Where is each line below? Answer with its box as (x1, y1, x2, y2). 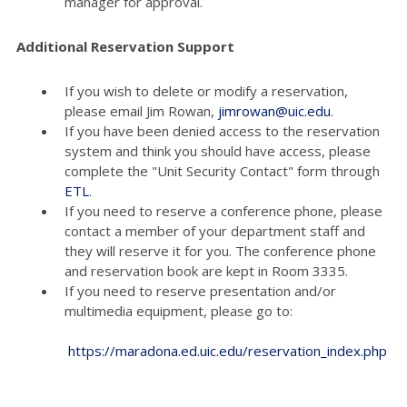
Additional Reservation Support (16, 36, 234, 55)
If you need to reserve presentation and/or (64, 281, 336, 300)
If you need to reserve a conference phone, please (64, 201, 382, 220)
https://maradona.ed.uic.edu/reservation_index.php (67, 341, 387, 360)
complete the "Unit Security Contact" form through (64, 161, 380, 180)
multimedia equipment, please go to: (64, 301, 391, 320)
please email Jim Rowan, (64, 101, 218, 120)
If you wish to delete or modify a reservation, (64, 81, 348, 100)
